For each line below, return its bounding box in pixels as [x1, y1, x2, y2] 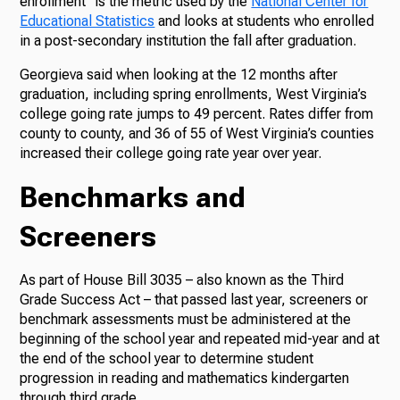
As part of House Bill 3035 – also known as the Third [20, 271, 345, 289]
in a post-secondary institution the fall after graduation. [20, 32, 361, 50]
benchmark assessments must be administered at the [20, 311, 352, 329]
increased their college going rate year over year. [20, 145, 322, 162]
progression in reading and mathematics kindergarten [20, 370, 350, 387]
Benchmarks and [20, 180, 246, 215]
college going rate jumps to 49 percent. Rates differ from [20, 105, 374, 123]
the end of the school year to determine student [20, 350, 314, 368]
